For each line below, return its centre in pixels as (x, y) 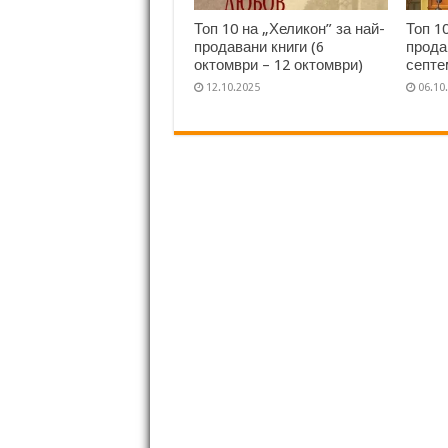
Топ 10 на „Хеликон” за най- (289, 28)
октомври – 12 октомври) (278, 64)
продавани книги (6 (258, 46)
